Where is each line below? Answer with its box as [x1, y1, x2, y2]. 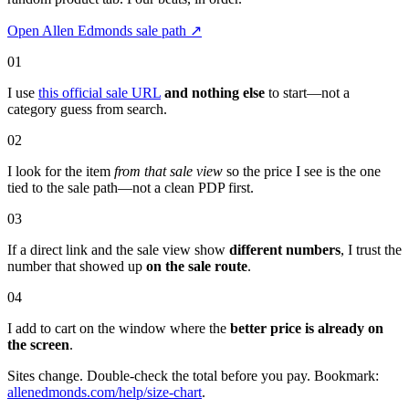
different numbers [229, 241, 341, 257]
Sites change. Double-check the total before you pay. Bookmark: [7, 367, 379, 383]
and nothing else [164, 84, 265, 100]
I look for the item [7, 163, 114, 179]
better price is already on [230, 320, 383, 336]
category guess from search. [7, 100, 167, 117]
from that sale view [114, 163, 223, 179]
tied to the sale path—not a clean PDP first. [7, 179, 254, 195]
